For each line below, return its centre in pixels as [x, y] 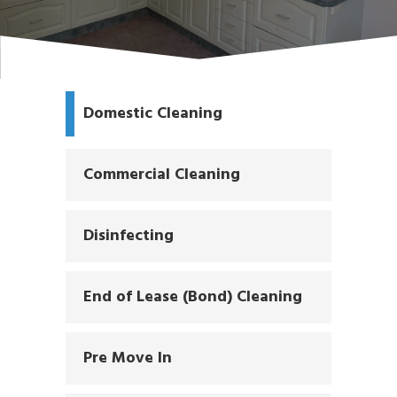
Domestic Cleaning [153, 113]
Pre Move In [128, 358]
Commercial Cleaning [162, 175]
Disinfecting [129, 236]
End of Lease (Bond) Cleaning [193, 297]
